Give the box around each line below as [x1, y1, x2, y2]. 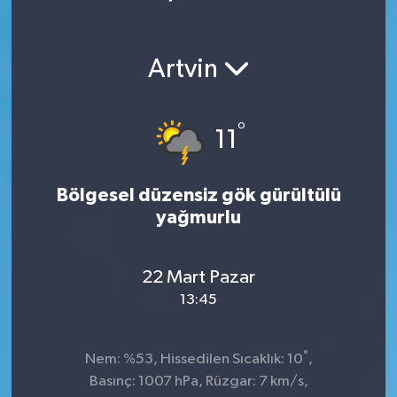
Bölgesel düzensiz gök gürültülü [56, 186, 341, 206]
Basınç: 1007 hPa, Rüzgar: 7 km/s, [89, 374, 308, 390]
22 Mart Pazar [142, 267, 255, 287]
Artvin [147, 56, 223, 83]
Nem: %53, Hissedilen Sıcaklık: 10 [84, 352, 303, 368]
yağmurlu [156, 208, 241, 228]
